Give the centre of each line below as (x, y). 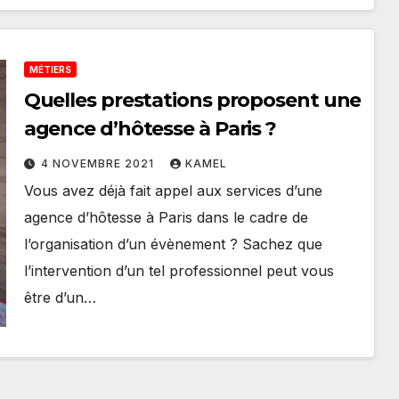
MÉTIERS (50, 69)
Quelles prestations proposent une (192, 100)
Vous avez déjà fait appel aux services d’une (173, 191)
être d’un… (60, 297)
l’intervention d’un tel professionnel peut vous (179, 271)
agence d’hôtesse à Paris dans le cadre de (166, 217)
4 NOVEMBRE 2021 (99, 163)
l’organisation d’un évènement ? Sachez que (173, 244)
